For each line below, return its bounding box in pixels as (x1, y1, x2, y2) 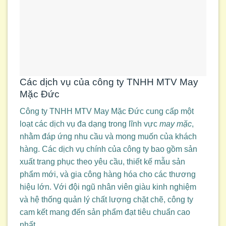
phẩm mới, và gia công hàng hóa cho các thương (20, 170, 196, 179)
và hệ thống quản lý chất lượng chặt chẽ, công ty (20, 195, 193, 204)
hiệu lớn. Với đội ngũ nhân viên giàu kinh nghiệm (20, 183, 196, 192)
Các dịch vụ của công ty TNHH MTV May (20, 76, 198, 87)
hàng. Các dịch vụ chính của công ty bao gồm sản (20, 145, 197, 154)
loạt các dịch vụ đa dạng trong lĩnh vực (20, 120, 159, 129)
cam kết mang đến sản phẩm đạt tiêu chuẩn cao (20, 208, 190, 217)
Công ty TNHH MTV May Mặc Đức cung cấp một (20, 107, 194, 116)
